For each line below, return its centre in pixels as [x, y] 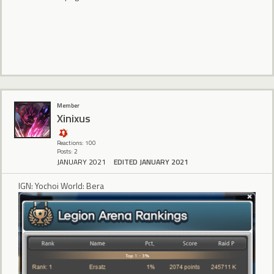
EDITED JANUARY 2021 [151, 162]
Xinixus [74, 118]
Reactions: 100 [76, 143]
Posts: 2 [67, 152]
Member [68, 106]
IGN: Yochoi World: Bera [61, 186]
